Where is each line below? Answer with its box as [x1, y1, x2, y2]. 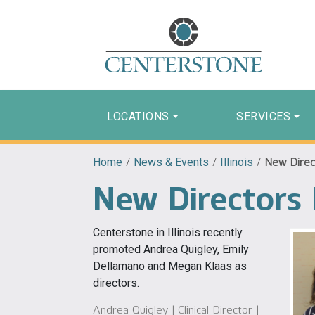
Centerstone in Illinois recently [93, 225, 243, 239]
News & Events [134, 155, 209, 169]
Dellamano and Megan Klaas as [93, 259, 247, 273]
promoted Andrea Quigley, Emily [93, 242, 249, 256]
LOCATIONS [107, 109, 169, 123]
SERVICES [236, 109, 291, 123]
